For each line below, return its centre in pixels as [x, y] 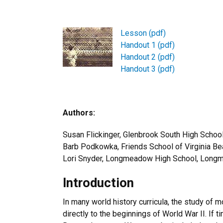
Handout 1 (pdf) [148, 45]
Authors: [79, 113]
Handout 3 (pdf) [148, 69]
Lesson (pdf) [143, 33]
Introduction [98, 183]
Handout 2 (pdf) [148, 57]
